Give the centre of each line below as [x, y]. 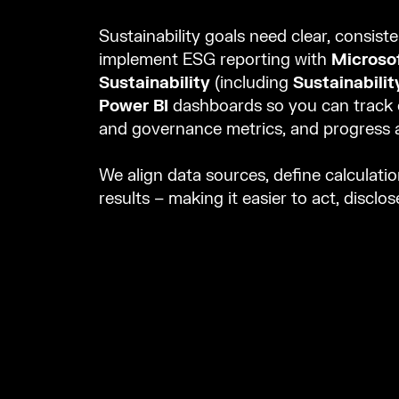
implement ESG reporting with [215, 60]
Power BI [134, 106]
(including [252, 83]
